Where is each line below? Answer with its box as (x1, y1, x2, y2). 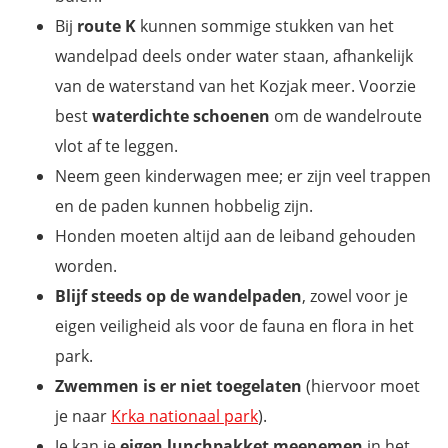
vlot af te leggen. (55, 134, 178, 157)
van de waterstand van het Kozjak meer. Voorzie (55, 74, 416, 97)
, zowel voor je (302, 284, 408, 307)
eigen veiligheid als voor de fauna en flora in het (55, 314, 414, 337)
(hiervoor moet (302, 374, 420, 397)
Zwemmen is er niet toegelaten (55, 374, 302, 397)
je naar (55, 404, 111, 427)
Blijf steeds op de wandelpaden (55, 284, 302, 307)
